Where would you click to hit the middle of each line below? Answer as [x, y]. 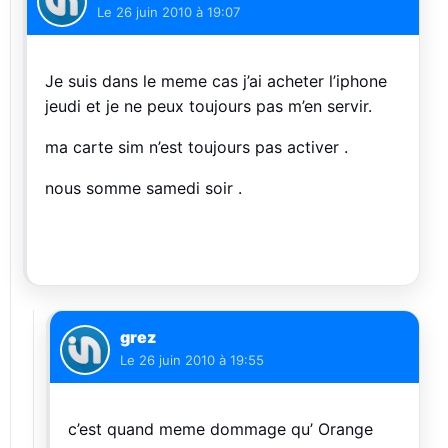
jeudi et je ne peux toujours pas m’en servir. [208, 106]
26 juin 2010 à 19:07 [178, 12]
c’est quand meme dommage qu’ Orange [220, 429]
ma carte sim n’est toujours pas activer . [196, 147]
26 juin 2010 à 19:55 [201, 360]
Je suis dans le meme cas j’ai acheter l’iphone [216, 81]
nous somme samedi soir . [143, 188]
